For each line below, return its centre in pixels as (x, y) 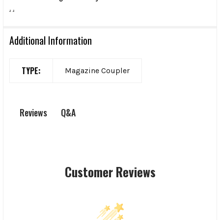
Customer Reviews (110, 172)
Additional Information (51, 40)
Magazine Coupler (97, 70)
